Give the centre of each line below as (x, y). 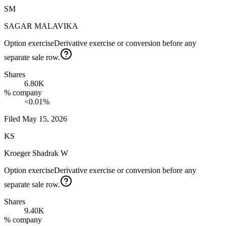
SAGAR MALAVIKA (41, 26)
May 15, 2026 (45, 119)
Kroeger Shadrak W (36, 153)
